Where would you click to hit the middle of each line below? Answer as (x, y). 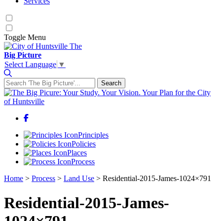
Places (77, 153)
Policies (84, 144)
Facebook (43, 118)
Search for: (20, 82)
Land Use (79, 179)
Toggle (16, 37)
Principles (93, 135)
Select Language (30, 65)
